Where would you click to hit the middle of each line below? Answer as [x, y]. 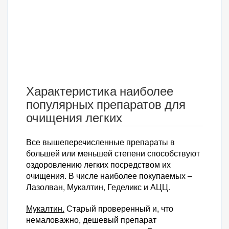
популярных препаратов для [106, 104]
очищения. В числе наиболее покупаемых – [109, 176]
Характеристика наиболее [100, 91]
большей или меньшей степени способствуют [113, 153]
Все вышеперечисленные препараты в [100, 142]
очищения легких [74, 118]
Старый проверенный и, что [119, 208]
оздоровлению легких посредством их [98, 164]
